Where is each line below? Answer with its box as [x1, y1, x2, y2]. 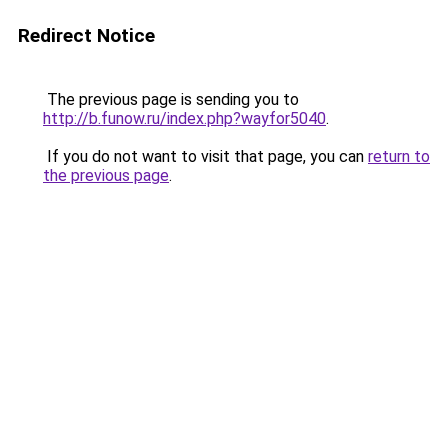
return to [368, 147, 430, 166]
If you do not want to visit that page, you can [43, 147, 368, 166]
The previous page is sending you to [43, 90, 299, 109]
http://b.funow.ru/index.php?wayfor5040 [43, 109, 326, 128]
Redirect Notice [18, 24, 155, 47]
